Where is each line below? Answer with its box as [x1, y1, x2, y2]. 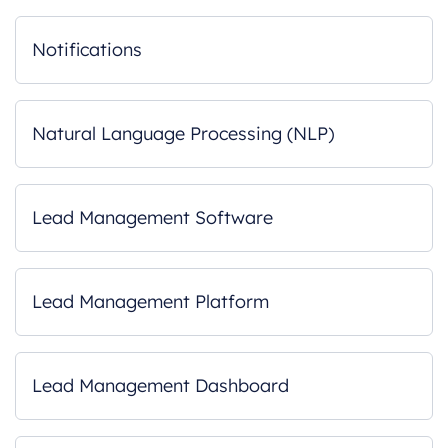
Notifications [32, 38, 142, 61]
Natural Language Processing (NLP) [32, 122, 334, 145]
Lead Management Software [32, 206, 273, 229]
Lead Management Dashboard [32, 374, 289, 397]
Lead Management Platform [32, 290, 269, 313]
